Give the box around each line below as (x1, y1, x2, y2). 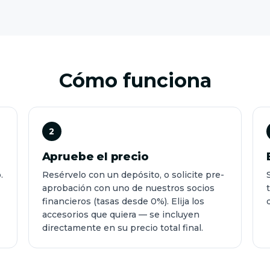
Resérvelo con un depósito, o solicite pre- (42, 169, 224, 180)
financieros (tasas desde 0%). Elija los (42, 196, 204, 207)
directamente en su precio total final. (42, 222, 203, 233)
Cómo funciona (58, 69, 212, 92)
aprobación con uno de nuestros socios (42, 183, 215, 193)
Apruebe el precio (42, 150, 149, 163)
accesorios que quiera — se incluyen (42, 209, 199, 220)
